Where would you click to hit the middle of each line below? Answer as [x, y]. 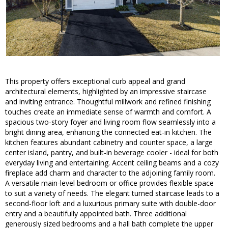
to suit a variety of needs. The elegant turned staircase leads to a [112, 193]
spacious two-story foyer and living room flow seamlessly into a [110, 122]
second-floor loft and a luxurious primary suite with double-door [110, 204]
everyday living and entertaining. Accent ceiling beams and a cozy [112, 163]
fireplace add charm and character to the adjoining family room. [110, 173]
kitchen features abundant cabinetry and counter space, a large [109, 142]
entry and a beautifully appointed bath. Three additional [96, 214]
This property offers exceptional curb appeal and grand [95, 81]
